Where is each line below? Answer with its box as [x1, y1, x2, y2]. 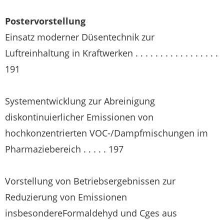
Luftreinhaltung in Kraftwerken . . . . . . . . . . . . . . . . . [5, 47, 218, 59]
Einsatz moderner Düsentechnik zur [5, 31, 154, 43]
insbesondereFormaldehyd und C [5, 207, 145, 219]
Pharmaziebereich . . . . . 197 [5, 143, 123, 155]
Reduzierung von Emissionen [5, 191, 127, 203]
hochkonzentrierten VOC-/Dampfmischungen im [5, 127, 208, 139]
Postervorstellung [5, 15, 85, 27]
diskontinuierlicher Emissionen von [5, 111, 153, 123]
